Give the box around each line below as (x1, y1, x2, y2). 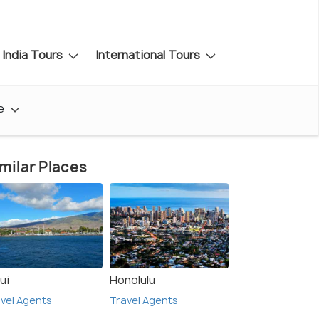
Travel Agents (110, 293, 178, 308)
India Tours (2, 46, 66, 63)
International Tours (95, 46, 203, 63)
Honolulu (110, 272, 155, 288)
